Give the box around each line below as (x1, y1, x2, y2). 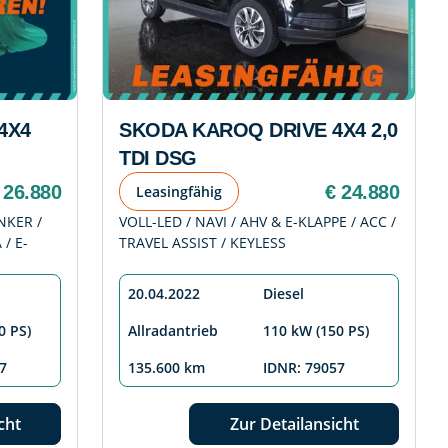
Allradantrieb (128, 321, 218, 341)
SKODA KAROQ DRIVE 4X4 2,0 (119, 119, 398, 142)
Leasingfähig (136, 182, 222, 202)
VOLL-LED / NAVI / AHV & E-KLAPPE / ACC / (119, 212, 396, 232)
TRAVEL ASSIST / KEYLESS (119, 233, 286, 253)
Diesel (263, 284, 304, 304)
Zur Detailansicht (229, 413, 359, 436)
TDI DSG (119, 147, 197, 170)
